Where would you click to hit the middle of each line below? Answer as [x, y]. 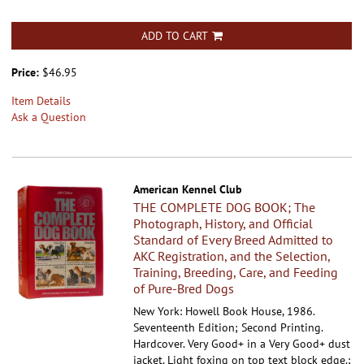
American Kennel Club [188, 189]
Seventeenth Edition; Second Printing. [228, 327]
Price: [27, 72]
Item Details [41, 100]
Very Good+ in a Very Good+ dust [269, 343]
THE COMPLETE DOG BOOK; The [225, 207]
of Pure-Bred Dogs [184, 288]
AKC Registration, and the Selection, [232, 256]
